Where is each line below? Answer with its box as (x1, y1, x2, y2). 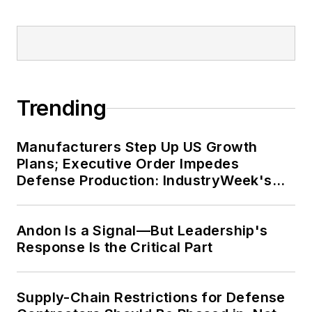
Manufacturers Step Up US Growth (17, 139, 258, 156)
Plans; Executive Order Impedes (17, 155, 239, 173)
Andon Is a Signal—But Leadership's (17, 222, 268, 240)
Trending (17, 95, 107, 121)
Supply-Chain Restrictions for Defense (17, 289, 286, 306)
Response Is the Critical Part (17, 239, 213, 256)
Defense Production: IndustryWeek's (17, 172, 272, 189)
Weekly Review (17, 189, 123, 206)
